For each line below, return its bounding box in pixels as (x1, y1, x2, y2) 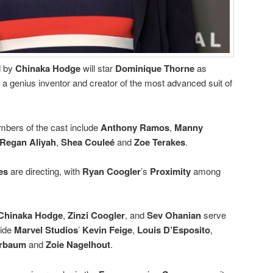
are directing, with (8, 164, 82, 177)
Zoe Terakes (134, 135, 185, 149)
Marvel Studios (14, 223, 78, 237)
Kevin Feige (82, 223, 132, 237)
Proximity (150, 164, 193, 178)
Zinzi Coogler (68, 208, 125, 222)
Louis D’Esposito (137, 223, 210, 237)
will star (80, 62, 115, 75)
